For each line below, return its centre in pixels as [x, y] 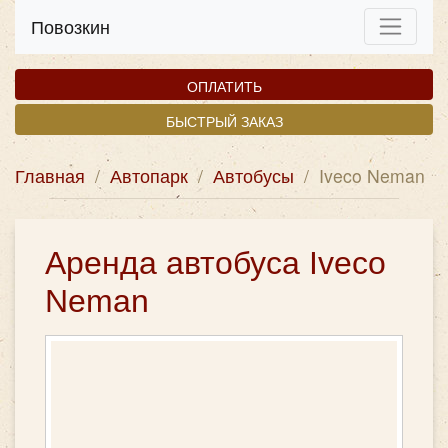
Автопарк [149, 175]
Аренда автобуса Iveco [215, 262]
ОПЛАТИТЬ [224, 85]
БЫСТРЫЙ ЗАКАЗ [224, 120]
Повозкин [70, 26]
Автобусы [253, 175]
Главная [50, 175]
